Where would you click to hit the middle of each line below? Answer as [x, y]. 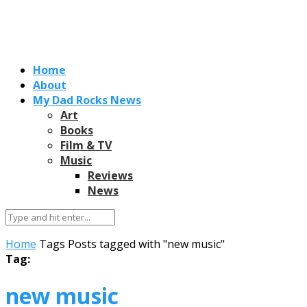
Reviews [110, 175]
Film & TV [86, 145]
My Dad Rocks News [87, 100]
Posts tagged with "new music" [146, 244]
